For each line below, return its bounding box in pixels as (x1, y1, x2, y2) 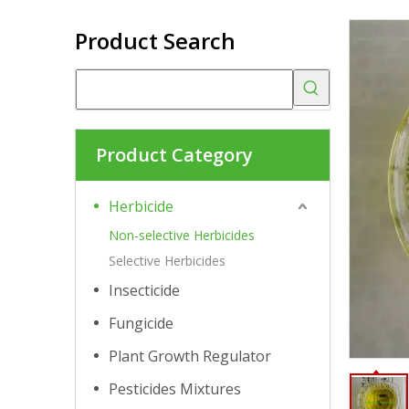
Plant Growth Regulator (109, 346, 271, 366)
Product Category (96, 142, 253, 167)
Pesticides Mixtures (109, 379, 241, 399)
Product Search (75, 26, 236, 56)
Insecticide (109, 280, 180, 300)
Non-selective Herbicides (109, 226, 255, 244)
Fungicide (109, 313, 173, 333)
